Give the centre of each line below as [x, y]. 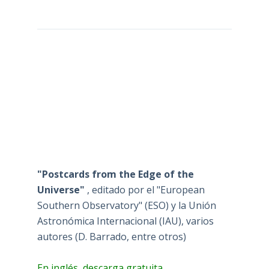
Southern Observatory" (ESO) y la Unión [126, 206]
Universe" [62, 190]
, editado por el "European [146, 190]
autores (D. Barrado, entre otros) [111, 237]
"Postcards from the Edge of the [115, 174]
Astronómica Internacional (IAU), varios [125, 221]
